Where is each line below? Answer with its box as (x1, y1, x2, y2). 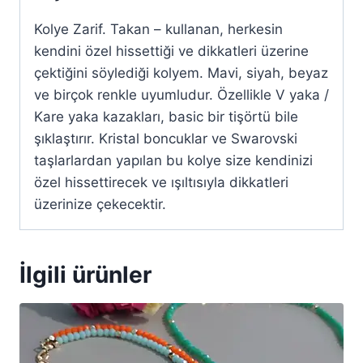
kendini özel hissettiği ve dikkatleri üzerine (34, 43, 309, 60)
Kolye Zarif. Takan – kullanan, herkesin (34, 21, 283, 38)
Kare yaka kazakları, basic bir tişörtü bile (34, 109, 298, 126)
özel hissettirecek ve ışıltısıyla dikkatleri (34, 174, 288, 191)
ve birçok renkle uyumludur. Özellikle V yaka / (34, 87, 329, 104)
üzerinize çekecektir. (34, 196, 166, 213)
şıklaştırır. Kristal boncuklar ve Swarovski (34, 130, 297, 147)
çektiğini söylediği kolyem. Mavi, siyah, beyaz (34, 65, 328, 82)
